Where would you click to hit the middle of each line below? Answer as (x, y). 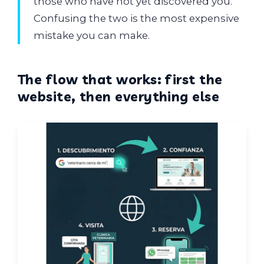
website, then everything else (119, 97)
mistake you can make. (91, 36)
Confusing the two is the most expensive (136, 19)
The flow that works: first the (120, 80)
